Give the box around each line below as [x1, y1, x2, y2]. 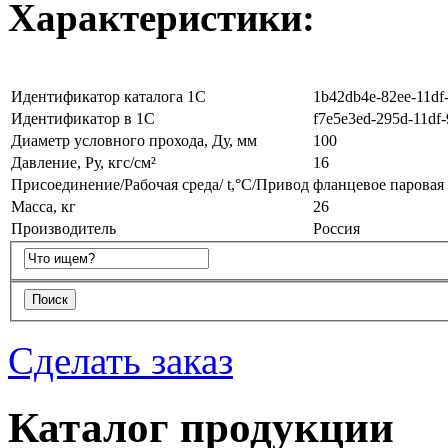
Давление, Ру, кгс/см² [11, 153, 156, 171]
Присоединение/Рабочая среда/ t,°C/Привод [11, 175, 309, 193]
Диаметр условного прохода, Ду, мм [11, 131, 257, 149]
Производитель [11, 219, 116, 237]
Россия [313, 219, 360, 237]
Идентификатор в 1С [11, 109, 155, 127]
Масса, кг [11, 197, 76, 215]
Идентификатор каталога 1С [11, 87, 206, 105]
